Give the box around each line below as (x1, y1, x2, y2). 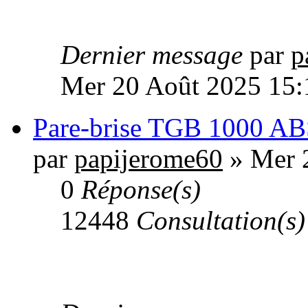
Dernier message (60, 40, 250, 70)
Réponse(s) (81, 175, 201, 205)
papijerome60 (74, 144, 223, 174)
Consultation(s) (136, 206, 305, 236)
